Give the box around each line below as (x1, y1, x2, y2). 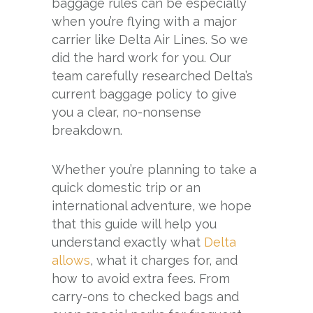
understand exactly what (52, 234, 204, 249)
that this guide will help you (52, 216, 217, 231)
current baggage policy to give (52, 86, 237, 101)
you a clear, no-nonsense (52, 104, 201, 119)
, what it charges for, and (90, 252, 238, 268)
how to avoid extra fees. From (52, 270, 230, 286)
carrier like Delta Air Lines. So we (52, 31, 248, 47)
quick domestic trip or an (52, 180, 201, 195)
